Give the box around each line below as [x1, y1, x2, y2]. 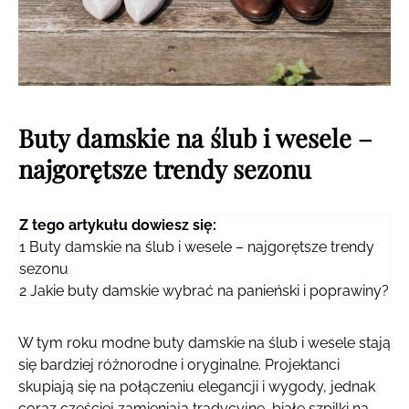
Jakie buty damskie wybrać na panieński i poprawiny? [30, 282, 389, 300]
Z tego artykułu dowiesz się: [19, 216, 216, 235]
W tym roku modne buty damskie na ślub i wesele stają [18, 334, 391, 352]
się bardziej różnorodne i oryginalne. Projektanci [18, 356, 340, 374]
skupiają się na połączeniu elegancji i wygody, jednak [18, 378, 375, 396]
